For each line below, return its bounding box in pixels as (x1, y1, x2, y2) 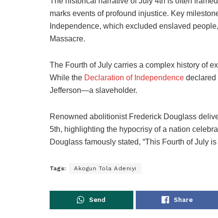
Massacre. (50, 34, 85, 43)
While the (50, 73, 84, 82)
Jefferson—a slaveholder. (50, 86, 137, 94)
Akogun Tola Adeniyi (74, 164, 137, 172)
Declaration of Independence (84, 73, 184, 82)
